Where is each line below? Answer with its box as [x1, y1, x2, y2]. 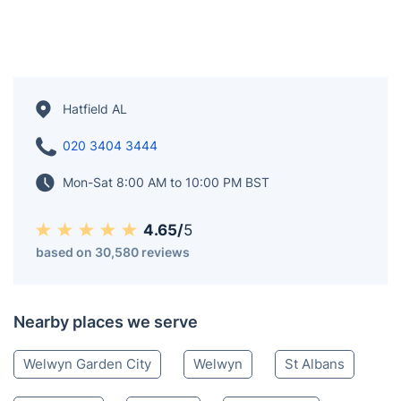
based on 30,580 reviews [36, 244, 190, 260]
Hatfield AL [63, 101, 127, 116]
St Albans [285, 355, 345, 372]
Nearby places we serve [13, 312, 198, 331]
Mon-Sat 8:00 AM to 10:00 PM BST [63, 175, 269, 190]
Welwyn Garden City [23, 355, 151, 372]
